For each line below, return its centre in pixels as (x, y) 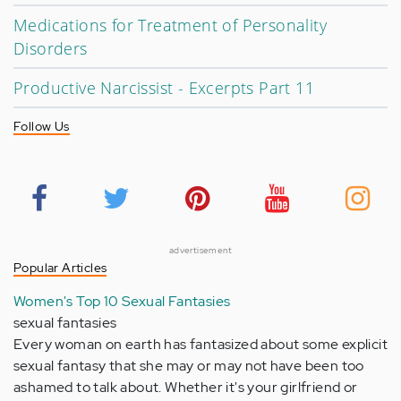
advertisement (200, 250)
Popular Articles (60, 268)
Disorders (51, 48)
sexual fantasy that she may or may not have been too (189, 366)
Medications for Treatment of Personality (170, 25)
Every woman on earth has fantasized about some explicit (200, 344)
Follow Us (42, 126)
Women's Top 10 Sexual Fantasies (122, 301)
